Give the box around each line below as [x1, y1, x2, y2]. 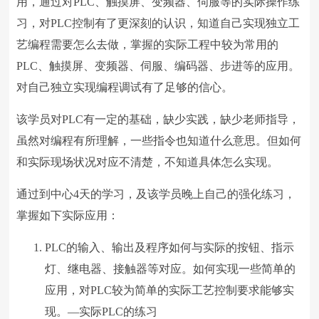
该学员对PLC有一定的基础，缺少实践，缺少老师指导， [16, 113, 300, 125]
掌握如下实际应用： [16, 209, 120, 221]
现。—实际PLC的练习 [45, 305, 158, 318]
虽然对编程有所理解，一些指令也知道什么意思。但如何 [16, 134, 302, 147]
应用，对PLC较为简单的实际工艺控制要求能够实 [45, 283, 295, 296]
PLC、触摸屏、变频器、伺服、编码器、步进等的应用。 [16, 59, 300, 72]
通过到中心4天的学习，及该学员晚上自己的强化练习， [16, 187, 296, 200]
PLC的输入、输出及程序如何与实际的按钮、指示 [45, 241, 295, 253]
